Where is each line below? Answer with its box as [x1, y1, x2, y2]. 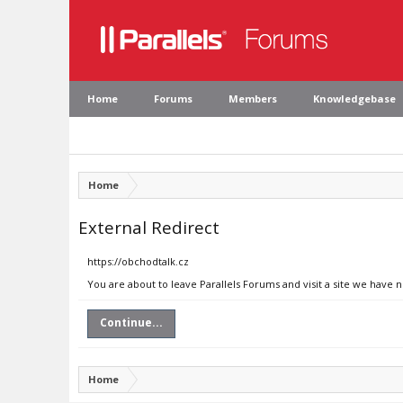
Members [228, 92, 277, 105]
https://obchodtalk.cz [87, 255, 189, 268]
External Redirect [78, 216, 219, 238]
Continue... [100, 315, 163, 330]
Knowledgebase [313, 92, 396, 105]
